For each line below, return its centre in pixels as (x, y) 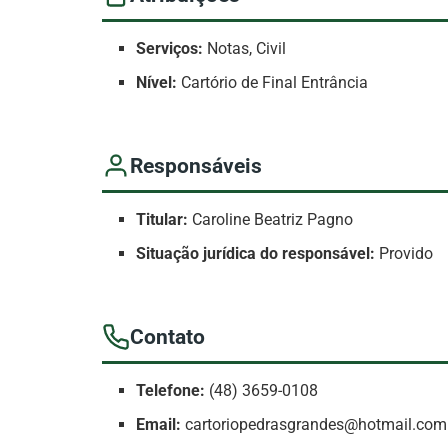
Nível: (157, 83)
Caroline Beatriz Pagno (271, 220)
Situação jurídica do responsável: (256, 254)
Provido (404, 254)
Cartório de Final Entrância (273, 83)
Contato (167, 336)
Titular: (162, 220)
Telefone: (171, 391)
